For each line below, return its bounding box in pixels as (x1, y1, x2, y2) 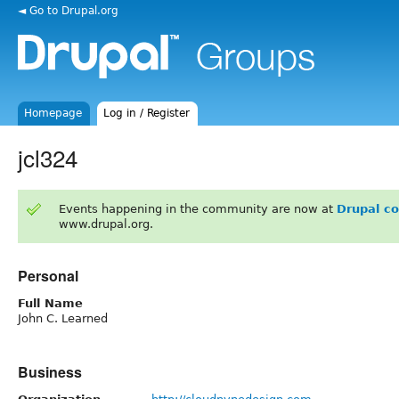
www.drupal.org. (58, 216, 153, 231)
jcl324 (18, 140, 77, 174)
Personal (18, 265, 78, 286)
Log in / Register (103, 107, 191, 119)
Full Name (18, 296, 83, 310)
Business (18, 361, 82, 382)
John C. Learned (18, 311, 108, 325)
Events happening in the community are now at (58, 201, 337, 216)
